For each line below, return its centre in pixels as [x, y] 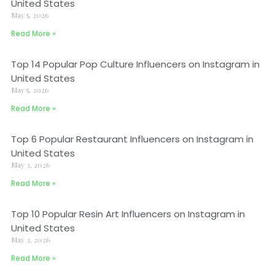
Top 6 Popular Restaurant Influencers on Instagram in [132, 139]
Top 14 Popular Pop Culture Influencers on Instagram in [135, 64]
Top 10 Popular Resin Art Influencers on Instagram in [128, 214]
